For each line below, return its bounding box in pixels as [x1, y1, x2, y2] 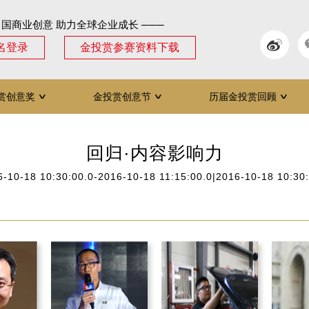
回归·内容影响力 [86, 143, 223, 163]
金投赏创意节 [92, 91, 151, 102]
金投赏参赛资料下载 [80, 41, 180, 53]
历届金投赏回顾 [208, 91, 277, 102]
